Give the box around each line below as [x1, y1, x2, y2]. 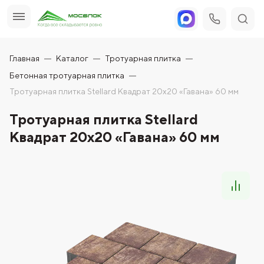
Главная [9, 54, 39, 63]
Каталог [56, 54, 88, 63]
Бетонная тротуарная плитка [9, 71, 124, 80]
